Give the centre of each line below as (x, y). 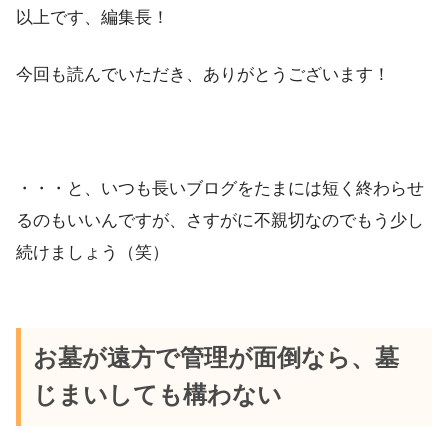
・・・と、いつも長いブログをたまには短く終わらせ (220, 189)
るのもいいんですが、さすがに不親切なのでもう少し (220, 221)
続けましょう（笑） (92, 253)
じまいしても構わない (157, 394)
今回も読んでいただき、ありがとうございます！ (203, 74)
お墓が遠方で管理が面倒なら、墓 (215, 357)
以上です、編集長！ (92, 17)
